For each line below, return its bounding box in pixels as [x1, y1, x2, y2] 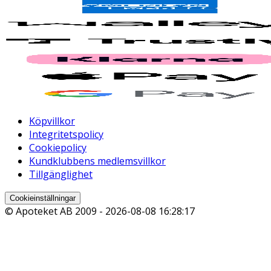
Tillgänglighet [29, 168, 93, 181]
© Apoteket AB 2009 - [5, 204, 105, 218]
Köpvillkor [29, 114, 75, 128]
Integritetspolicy [29, 128, 103, 142]
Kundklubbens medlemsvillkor [29, 154, 166, 168]
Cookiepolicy [29, 141, 87, 155]
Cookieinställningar [10, 194, 76, 203]
